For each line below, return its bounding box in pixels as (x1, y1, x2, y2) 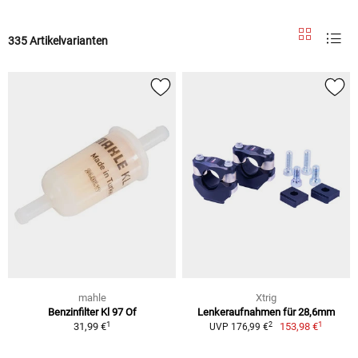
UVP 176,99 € (209, 321, 268, 333)
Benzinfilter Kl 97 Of (47, 306, 137, 319)
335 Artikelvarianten (8, 34, 108, 47)
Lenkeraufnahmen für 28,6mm (197, 306, 335, 319)
